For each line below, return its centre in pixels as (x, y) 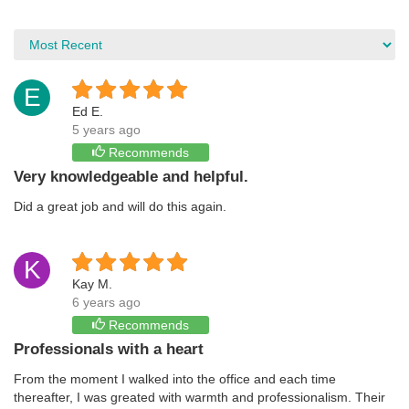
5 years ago (106, 130)
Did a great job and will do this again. (120, 206)
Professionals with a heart (109, 349)
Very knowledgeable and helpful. (131, 177)
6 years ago (106, 302)
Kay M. (92, 284)
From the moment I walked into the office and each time (175, 379)
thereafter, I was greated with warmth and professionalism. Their (199, 397)
